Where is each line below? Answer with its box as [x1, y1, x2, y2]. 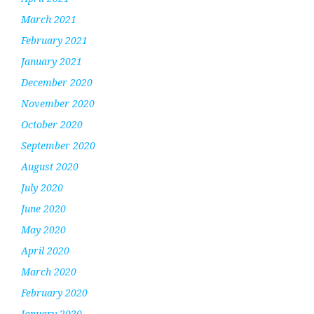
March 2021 [21, 12, 76, 26]
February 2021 [21, 33, 88, 47]
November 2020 [21, 96, 95, 110]
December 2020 [21, 75, 93, 89]
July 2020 [21, 180, 63, 194]
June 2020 [21, 201, 66, 215]
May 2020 [21, 222, 66, 236]
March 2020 [21, 264, 76, 278]
